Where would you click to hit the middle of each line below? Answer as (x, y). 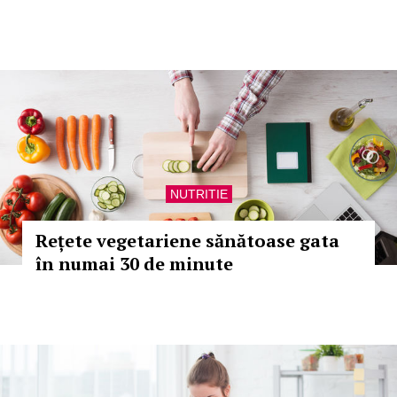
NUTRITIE (198, 194)
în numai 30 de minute (134, 264)
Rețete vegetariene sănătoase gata (187, 241)
